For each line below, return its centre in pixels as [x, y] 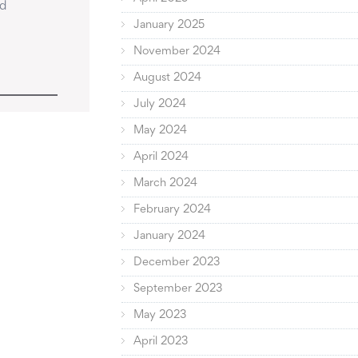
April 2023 [161, 342]
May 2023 [160, 316]
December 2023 [177, 263]
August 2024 [168, 78]
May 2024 [161, 131]
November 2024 [177, 52]
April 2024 [161, 157]
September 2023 [178, 289]
